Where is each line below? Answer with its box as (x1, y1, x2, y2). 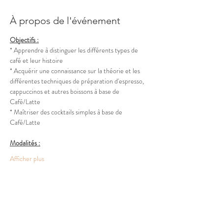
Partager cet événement (10, 207, 114, 219)
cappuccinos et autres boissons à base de (10, 86, 121, 96)
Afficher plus (10, 154, 44, 164)
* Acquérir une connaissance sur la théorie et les (10, 66, 141, 76)
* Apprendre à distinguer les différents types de (10, 45, 139, 55)
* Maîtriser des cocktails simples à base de (10, 107, 124, 117)
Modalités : (10, 138, 40, 148)
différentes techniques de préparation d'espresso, (10, 76, 145, 86)
